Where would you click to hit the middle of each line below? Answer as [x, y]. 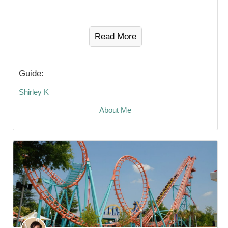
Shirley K [34, 92]
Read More [115, 36]
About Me [115, 110]
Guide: [31, 73]
